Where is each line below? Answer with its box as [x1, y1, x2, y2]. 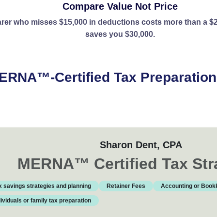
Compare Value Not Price [62, 1, 178, 12]
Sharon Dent [99, 139, 157, 150]
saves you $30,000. [85, 30, 155, 38]
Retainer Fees [106, 183, 145, 189]
